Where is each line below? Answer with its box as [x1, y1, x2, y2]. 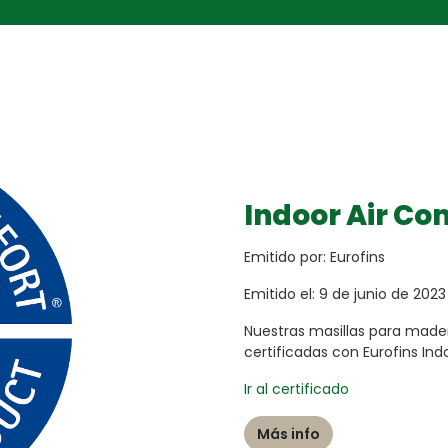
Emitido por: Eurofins [244, 246, 389, 267]
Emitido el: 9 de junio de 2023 [244, 283, 446, 304]
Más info [257, 423, 320, 444]
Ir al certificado [244, 378, 349, 399]
